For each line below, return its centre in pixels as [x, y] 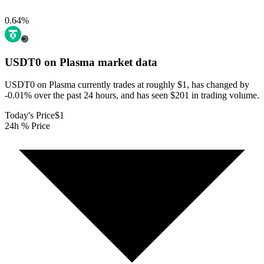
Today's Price [30, 115]
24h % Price [27, 126]
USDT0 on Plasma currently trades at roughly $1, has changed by [127, 85]
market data [126, 62]
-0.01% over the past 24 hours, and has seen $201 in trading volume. [132, 95]
